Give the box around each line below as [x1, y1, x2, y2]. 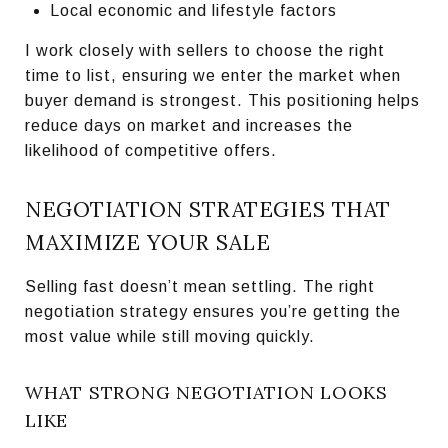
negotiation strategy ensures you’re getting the [25, 302, 401, 320]
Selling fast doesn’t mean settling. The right [25, 277, 375, 295]
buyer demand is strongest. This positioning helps [25, 91, 420, 109]
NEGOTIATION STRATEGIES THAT [25, 195, 391, 223]
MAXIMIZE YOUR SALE [25, 228, 270, 256]
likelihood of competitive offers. [25, 141, 277, 159]
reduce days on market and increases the [25, 116, 353, 134]
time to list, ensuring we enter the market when [25, 66, 401, 84]
